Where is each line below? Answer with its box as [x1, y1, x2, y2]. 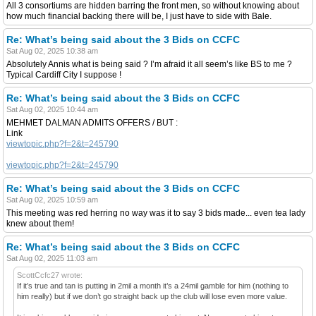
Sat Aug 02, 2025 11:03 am [6, 253, 97, 262]
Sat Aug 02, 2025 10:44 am [6, 104, 98, 114]
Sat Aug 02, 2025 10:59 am [6, 195, 98, 204]
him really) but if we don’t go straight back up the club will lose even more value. [17, 291, 287, 300]
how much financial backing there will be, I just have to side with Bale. [6, 11, 272, 21]
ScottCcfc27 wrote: [17, 270, 83, 279]
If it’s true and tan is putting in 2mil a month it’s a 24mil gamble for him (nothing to [17, 281, 288, 290]
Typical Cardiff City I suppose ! [6, 69, 121, 80]
